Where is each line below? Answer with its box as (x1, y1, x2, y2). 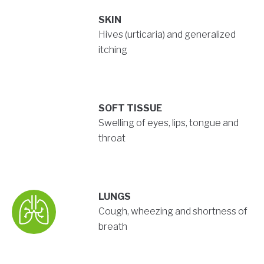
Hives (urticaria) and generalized (98, 29, 236, 41)
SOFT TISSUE (98, 103, 162, 114)
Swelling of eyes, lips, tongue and (98, 117, 239, 129)
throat (98, 133, 126, 144)
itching (98, 44, 127, 56)
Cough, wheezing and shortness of (98, 206, 247, 217)
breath (98, 221, 127, 233)
